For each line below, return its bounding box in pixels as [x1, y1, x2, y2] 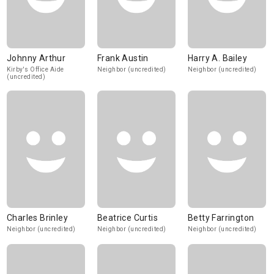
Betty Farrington [188, 213, 254, 223]
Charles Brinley [7, 213, 68, 223]
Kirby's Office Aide [7, 66, 64, 73]
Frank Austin [97, 53, 149, 63]
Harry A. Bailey [188, 53, 247, 63]
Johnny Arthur [7, 53, 66, 63]
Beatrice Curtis [97, 213, 158, 223]
